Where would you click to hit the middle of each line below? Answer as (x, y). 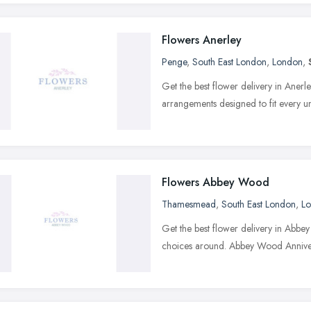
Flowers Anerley (202, 40)
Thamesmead (189, 204)
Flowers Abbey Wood (216, 182)
